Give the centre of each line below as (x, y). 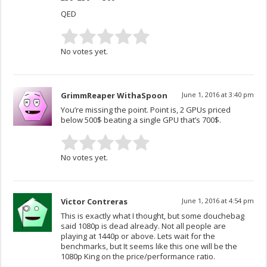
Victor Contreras (94, 202)
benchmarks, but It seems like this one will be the (149, 246)
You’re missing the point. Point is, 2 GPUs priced (146, 110)
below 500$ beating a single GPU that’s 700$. (141, 120)
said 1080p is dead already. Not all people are (144, 226)
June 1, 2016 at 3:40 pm (218, 95)
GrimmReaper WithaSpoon (114, 96)
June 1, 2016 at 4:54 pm (218, 201)
